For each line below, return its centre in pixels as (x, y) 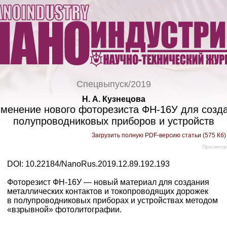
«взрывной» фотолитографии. (64, 210)
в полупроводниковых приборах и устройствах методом (112, 200)
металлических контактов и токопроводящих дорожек (108, 191)
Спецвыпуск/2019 (113, 84)
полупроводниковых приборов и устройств (113, 121)
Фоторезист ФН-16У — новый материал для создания (108, 182)
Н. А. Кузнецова (113, 99)
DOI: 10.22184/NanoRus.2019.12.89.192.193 (88, 164)
